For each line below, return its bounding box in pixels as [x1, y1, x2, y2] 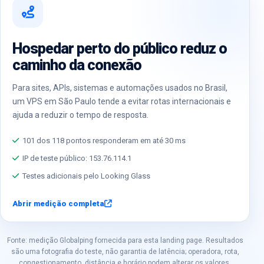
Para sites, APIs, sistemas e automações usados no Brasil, [12, 82, 227, 93]
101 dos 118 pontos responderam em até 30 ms [22, 136, 186, 145]
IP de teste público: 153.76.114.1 [22, 153, 131, 163]
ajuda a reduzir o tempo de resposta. [12, 110, 148, 120]
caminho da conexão [12, 56, 141, 74]
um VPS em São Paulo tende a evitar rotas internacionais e [12, 96, 231, 106]
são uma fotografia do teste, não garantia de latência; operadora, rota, [11, 247, 239, 256]
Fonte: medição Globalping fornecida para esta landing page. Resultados [6, 236, 243, 245]
